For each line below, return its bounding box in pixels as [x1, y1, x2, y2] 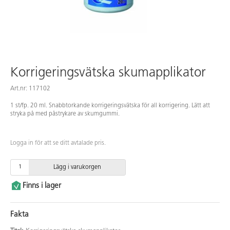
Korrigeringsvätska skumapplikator [10, 66, 206, 80]
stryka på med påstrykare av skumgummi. [10, 110, 120, 117]
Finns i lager [23, 182, 61, 190]
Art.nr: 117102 [10, 85, 50, 92]
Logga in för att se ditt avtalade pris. [10, 140, 106, 146]
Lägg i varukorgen [53, 164, 101, 170]
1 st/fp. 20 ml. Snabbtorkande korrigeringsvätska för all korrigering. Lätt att [10, 102, 210, 109]
